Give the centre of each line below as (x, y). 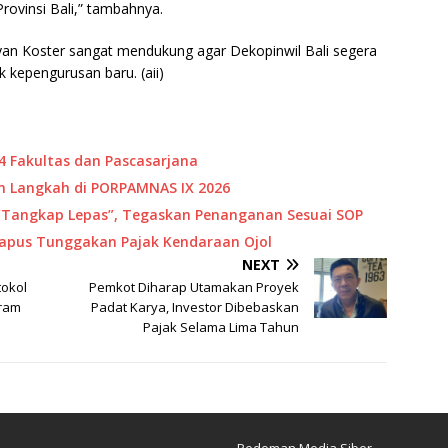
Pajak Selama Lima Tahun (221, 327)
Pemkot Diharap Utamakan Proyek (194, 287)
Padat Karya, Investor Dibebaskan (195, 307)
